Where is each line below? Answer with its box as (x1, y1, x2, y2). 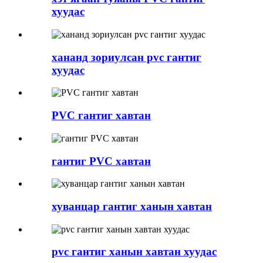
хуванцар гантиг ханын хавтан (52, 200, 212, 213)
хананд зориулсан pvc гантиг (52, 50, 201, 63)
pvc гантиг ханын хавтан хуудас (52, 245, 217, 258)
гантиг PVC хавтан (52, 154, 151, 167)
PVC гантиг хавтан (52, 109, 151, 122)
